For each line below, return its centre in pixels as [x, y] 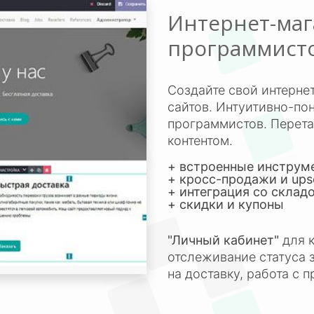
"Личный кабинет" [223, 240]
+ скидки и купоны [226, 204]
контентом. [204, 141]
